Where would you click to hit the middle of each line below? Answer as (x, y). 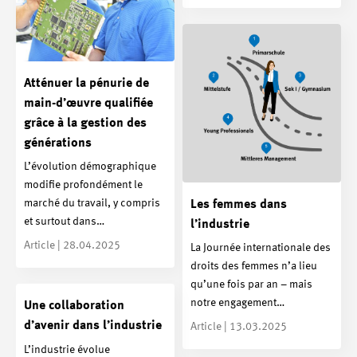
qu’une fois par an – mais (251, 285)
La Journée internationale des (261, 248)
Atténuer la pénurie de (86, 83)
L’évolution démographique (90, 167)
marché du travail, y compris (92, 204)
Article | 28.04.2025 (72, 246)
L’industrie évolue (67, 349)
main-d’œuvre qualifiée (88, 103)
